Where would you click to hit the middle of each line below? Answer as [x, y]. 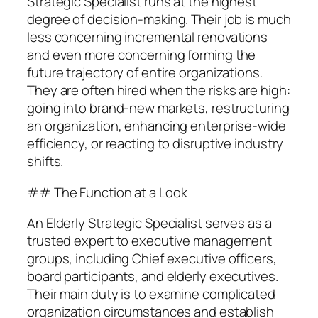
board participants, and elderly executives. [153, 276]
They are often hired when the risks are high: [159, 91]
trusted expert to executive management [150, 241]
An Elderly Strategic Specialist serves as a [149, 223]
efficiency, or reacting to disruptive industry [155, 144]
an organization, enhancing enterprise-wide [157, 126]
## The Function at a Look [107, 192]
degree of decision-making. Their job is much [159, 20]
